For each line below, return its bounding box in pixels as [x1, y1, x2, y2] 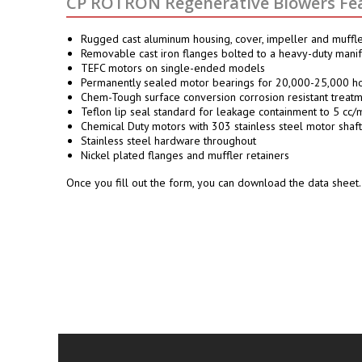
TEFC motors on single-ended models [81, 60, 265, 75]
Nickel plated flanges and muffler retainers [81, 147, 289, 162]
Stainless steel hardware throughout [81, 133, 256, 148]
